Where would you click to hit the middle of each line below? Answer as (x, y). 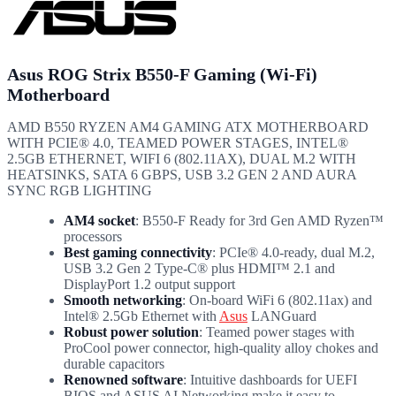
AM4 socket (99, 220)
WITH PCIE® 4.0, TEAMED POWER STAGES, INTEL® (178, 142)
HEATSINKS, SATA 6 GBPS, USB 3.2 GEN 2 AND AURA (182, 174)
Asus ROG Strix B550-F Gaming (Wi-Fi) (162, 74)
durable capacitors (114, 363)
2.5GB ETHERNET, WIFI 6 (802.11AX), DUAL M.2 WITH (182, 158)
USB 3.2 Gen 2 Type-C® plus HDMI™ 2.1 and (199, 268)
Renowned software (123, 379)
